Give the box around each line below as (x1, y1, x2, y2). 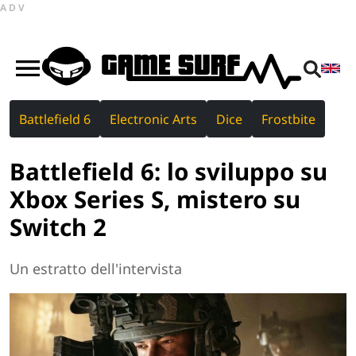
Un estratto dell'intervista (10, 259, 182, 279)
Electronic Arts (110, 110, 197, 128)
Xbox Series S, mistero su (10, 182, 300, 215)
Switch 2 (10, 210, 106, 243)
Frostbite (261, 110, 315, 128)
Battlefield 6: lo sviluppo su (10, 154, 327, 188)
